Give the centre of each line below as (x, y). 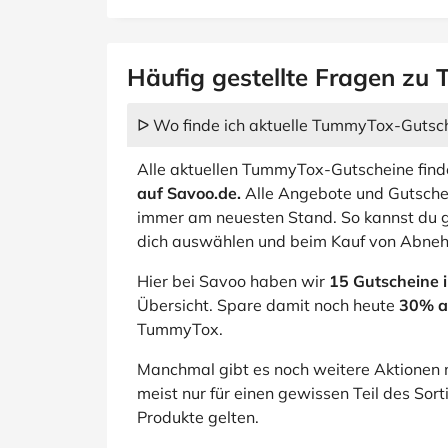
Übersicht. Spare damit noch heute (268, 305)
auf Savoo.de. (189, 193)
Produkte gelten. (198, 417)
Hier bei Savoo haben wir (233, 281)
